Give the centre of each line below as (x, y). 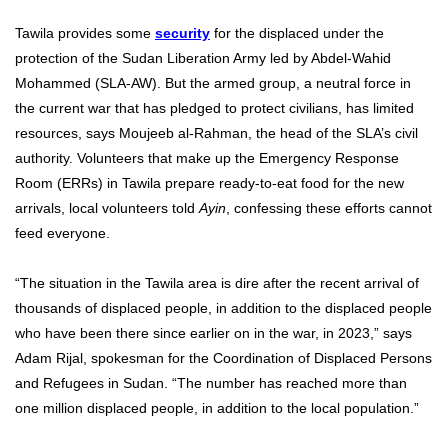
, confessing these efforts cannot (329, 208)
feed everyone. (62, 233)
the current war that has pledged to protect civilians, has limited (214, 108)
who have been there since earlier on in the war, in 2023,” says (213, 333)
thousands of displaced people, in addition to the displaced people (223, 308)
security (182, 33)
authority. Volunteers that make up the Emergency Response (207, 158)
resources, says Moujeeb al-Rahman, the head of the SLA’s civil (216, 133)
